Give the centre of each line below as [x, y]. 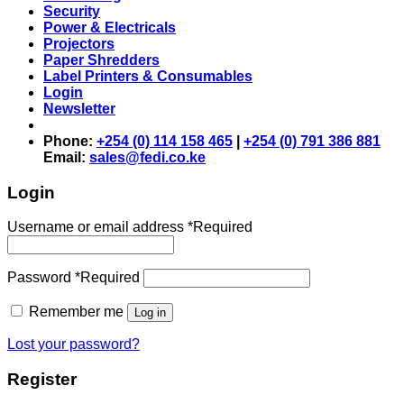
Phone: [70, 141]
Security [72, 11]
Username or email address [97, 227]
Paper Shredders [101, 60]
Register [42, 380]
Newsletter [79, 109]
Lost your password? [73, 344]
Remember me [76, 312]
